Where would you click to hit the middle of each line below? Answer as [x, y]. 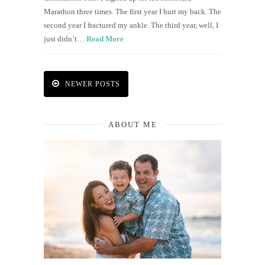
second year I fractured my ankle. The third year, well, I [131, 25]
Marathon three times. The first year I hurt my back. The [132, 11]
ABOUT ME [132, 124]
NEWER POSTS [91, 84]
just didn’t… [65, 38]
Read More [105, 38]
